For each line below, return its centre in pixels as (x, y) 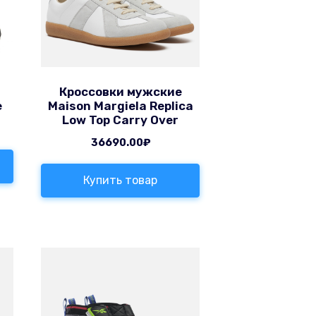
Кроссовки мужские (120, 92)
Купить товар (121, 181)
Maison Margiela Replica (120, 106)
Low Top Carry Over (121, 120)
